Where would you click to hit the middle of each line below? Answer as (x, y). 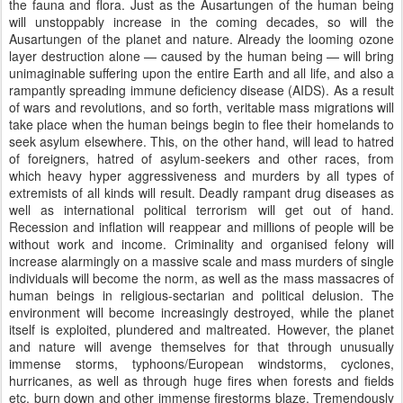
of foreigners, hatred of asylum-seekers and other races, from (201, 158)
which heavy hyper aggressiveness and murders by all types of (201, 175)
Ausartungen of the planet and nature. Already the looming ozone (201, 39)
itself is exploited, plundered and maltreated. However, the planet (201, 329)
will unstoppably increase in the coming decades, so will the (201, 22)
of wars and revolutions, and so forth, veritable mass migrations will (201, 107)
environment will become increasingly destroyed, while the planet (201, 312)
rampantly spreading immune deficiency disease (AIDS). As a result (201, 90)
